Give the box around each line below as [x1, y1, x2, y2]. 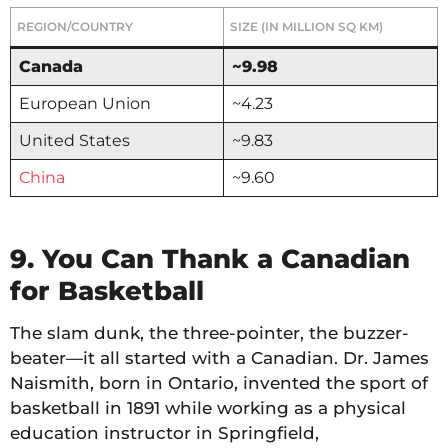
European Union [19, 94, 151, 114]
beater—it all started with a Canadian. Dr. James [10, 348, 429, 369]
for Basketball [10, 275, 204, 308]
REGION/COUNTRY [17, 19, 133, 35]
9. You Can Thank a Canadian [10, 243, 410, 276]
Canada [19, 57, 83, 77]
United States [19, 131, 130, 151]
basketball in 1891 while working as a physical [10, 398, 406, 419]
